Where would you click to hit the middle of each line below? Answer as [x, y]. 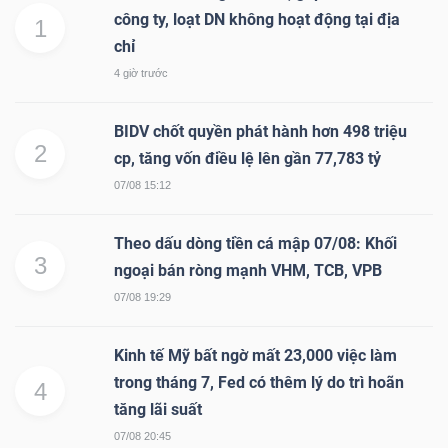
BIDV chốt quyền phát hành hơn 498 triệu [260, 132]
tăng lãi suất [158, 410]
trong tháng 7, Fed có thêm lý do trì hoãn [259, 383]
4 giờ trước [141, 73]
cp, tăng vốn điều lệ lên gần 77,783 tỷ [249, 159]
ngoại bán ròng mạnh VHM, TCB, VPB [248, 271]
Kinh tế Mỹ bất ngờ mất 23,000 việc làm [255, 356]
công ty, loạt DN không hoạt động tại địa [257, 20]
